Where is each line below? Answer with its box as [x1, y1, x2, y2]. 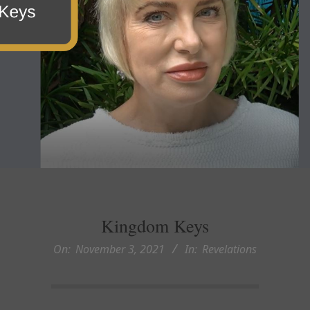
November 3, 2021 [75, 241, 165, 257]
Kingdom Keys [101, 214, 209, 237]
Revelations [202, 241, 257, 257]
